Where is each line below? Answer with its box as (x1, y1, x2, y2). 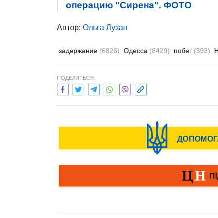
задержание (59, 47, 99, 54)
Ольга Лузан (83, 23, 127, 32)
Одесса (124, 47, 149, 54)
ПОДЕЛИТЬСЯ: (57, 75, 95, 81)
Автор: (57, 23, 83, 32)
